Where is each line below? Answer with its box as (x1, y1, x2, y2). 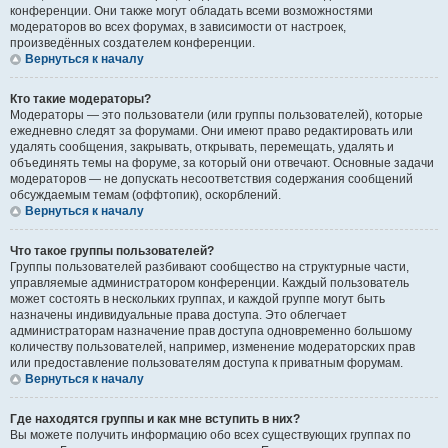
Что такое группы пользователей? (10, 244, 214, 258)
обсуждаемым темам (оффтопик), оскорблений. (10, 188, 281, 202)
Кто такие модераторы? (10, 92, 151, 106)
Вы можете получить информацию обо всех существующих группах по (10, 428, 411, 442)
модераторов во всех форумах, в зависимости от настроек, (10, 20, 346, 34)
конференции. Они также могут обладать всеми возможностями (10, 4, 373, 18)
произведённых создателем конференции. (10, 36, 255, 50)
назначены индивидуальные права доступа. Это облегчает (10, 308, 347, 322)
